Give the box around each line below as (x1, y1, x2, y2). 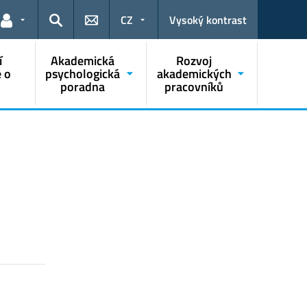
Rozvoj (176, 51, 212, 71)
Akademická (51, 51, 115, 71)
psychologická (45, 64, 121, 84)
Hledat (49, 21, 80, 38)
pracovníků (164, 77, 224, 97)
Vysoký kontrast (169, 12, 247, 29)
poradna (60, 77, 106, 97)
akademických (156, 64, 232, 84)
